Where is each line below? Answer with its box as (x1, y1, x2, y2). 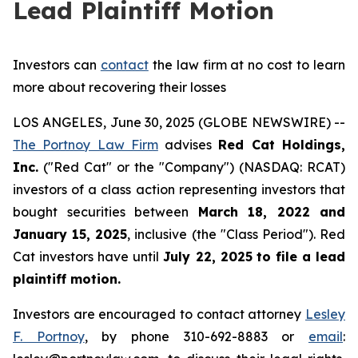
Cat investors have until (13, 249, 164, 265)
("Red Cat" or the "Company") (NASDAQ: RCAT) (38, 159, 345, 175)
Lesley (305, 306, 345, 322)
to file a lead (256, 249, 346, 265)
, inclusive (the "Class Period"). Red (127, 226, 346, 242)
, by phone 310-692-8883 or (84, 328, 309, 344)
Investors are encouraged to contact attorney (13, 306, 305, 322)
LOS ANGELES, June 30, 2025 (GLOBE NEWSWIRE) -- (13, 114, 345, 130)
